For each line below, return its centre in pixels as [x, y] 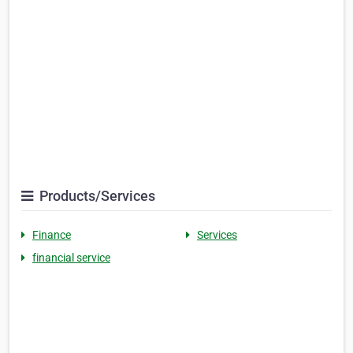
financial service [71, 258]
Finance [52, 235]
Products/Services [96, 196]
